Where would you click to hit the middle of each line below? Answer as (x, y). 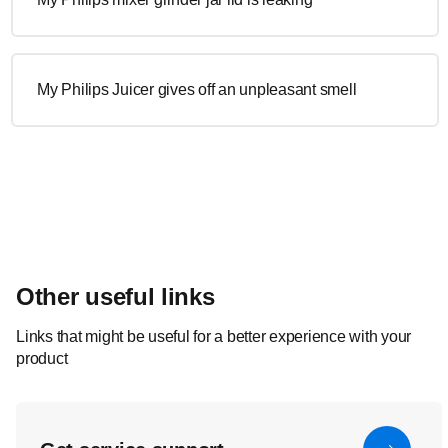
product (42, 358)
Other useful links (115, 296)
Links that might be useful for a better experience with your (213, 336)
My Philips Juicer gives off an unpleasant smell (197, 89)
